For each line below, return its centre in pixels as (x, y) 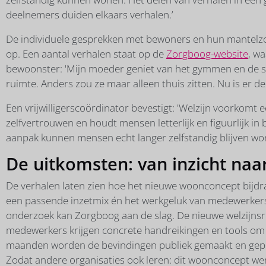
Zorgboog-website (207, 53)
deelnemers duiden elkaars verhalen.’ (89, 14)
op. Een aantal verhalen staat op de (86, 53)
